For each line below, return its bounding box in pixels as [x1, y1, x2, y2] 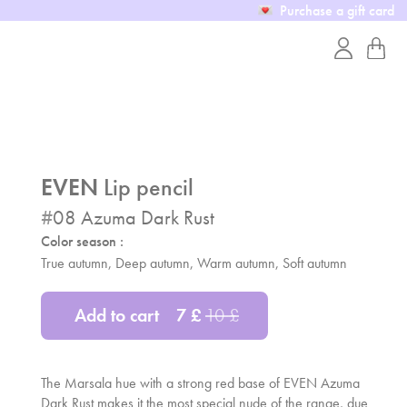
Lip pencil [97, 172, 194, 203]
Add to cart [74, 303, 159, 327]
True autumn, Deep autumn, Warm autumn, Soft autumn [40, 253, 347, 273]
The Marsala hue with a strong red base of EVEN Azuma [40, 373, 360, 392]
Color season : [40, 232, 124, 251]
